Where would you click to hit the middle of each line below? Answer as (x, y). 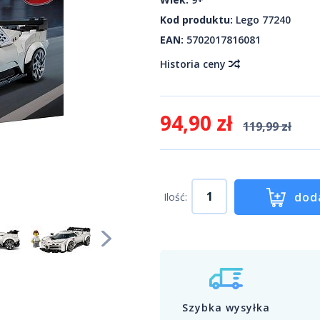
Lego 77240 (263, 20)
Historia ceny (194, 64)
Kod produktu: (196, 20)
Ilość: (175, 197)
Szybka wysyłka (226, 307)
